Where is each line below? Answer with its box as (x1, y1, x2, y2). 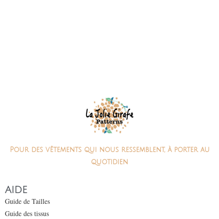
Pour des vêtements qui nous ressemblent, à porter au (9, 146, 210, 153)
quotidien (91, 158, 128, 166)
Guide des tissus (5, 208, 49, 218)
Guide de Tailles (5, 196, 50, 206)
